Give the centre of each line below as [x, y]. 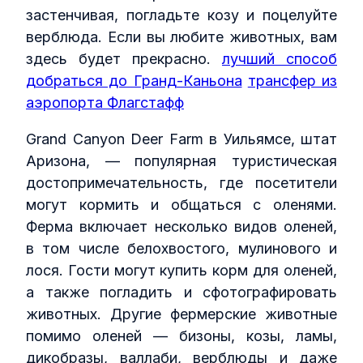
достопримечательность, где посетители [181, 182]
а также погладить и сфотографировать [181, 292]
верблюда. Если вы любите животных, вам [181, 36]
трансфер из [292, 80]
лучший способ [280, 58]
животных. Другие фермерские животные [181, 314]
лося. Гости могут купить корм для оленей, [181, 270]
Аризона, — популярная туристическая [181, 160]
